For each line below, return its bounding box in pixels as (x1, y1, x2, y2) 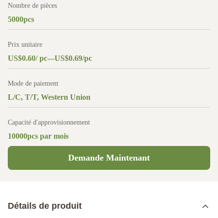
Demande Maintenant (68, 153, 150, 163)
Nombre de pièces (8, 2, 57, 9)
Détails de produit (8, 201, 82, 211)
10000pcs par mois (8, 132, 69, 140)
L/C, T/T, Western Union (8, 93, 91, 101)
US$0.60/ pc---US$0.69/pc (8, 54, 92, 62)
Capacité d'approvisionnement (8, 119, 90, 126)
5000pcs (8, 15, 34, 23)
